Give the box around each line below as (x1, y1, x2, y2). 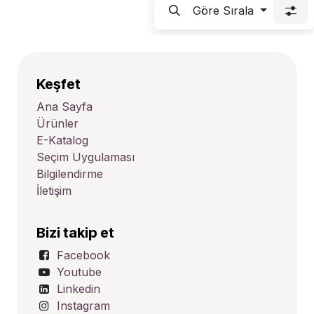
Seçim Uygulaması (36, 149, 135, 164)
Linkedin (56, 281, 100, 296)
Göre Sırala (193, 3, 254, 18)
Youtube (56, 264, 102, 279)
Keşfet (36, 75, 81, 93)
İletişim (36, 183, 72, 198)
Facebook (56, 247, 110, 262)
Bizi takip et (36, 224, 115, 241)
